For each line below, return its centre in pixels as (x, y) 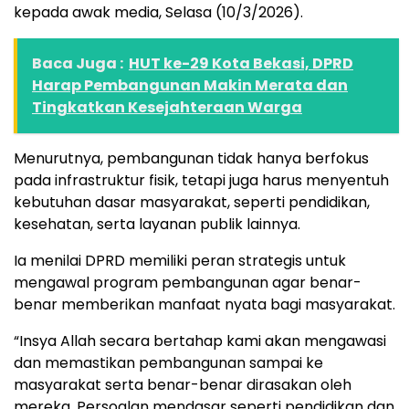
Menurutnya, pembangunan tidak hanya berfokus (191, 159)
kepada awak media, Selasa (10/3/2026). (158, 13)
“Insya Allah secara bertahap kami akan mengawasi (200, 341)
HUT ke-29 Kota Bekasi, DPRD (241, 64)
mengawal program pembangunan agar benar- (188, 283)
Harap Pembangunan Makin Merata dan (190, 86)
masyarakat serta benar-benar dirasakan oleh (183, 385)
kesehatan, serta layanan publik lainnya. (157, 225)
